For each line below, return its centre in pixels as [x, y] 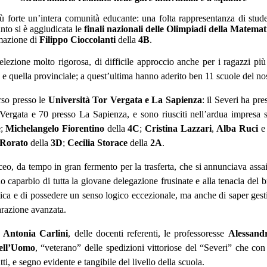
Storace [112, 143]
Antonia [20, 234]
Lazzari [196, 129]
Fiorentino [83, 129]
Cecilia [81, 143]
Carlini [54, 234]
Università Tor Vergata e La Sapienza [125, 100]
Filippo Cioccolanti [79, 40]
